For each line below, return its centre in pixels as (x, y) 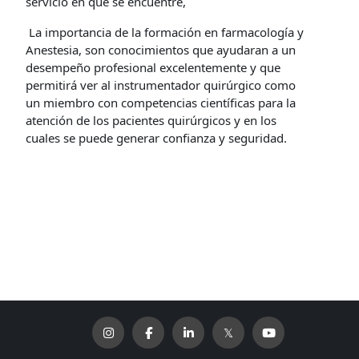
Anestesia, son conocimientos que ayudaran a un (161, 50)
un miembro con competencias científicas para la (161, 103)
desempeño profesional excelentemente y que (153, 68)
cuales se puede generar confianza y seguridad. (157, 138)
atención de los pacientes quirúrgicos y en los (151, 121)
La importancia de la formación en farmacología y (165, 32)
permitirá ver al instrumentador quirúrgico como (161, 85)
